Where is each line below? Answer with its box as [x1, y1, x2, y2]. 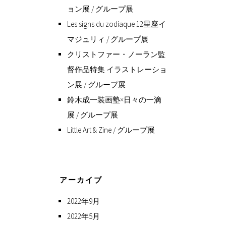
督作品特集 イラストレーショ [67, 65, 167, 75]
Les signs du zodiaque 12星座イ [67, 19, 166, 29]
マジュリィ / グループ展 [67, 34, 148, 44]
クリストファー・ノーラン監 [67, 49, 165, 60]
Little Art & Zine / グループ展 [67, 125, 155, 135]
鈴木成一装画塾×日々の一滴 [67, 95, 161, 105]
